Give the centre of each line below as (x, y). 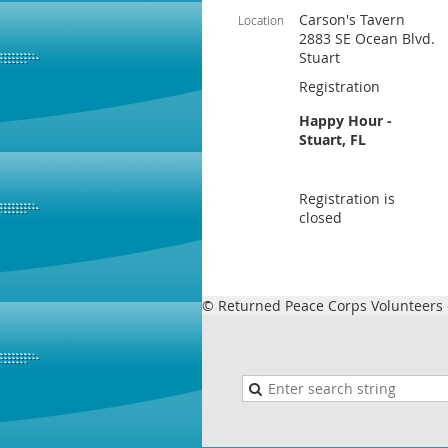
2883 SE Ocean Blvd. (367, 38)
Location (261, 20)
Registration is (347, 198)
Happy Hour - (345, 120)
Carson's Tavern (352, 19)
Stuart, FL (332, 139)
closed (320, 217)
